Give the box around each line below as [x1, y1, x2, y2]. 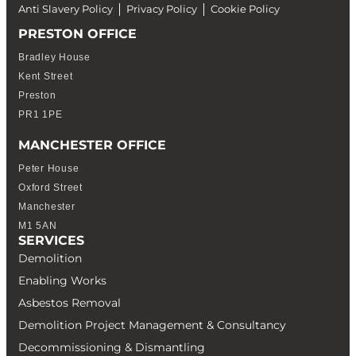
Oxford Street [18, 181, 83, 193]
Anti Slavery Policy [18, 2, 113, 15]
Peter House [18, 162, 79, 174]
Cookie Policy [211, 2, 280, 15]
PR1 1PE [18, 108, 63, 120]
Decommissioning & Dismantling [18, 339, 205, 354]
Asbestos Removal [18, 295, 121, 310]
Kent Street [18, 70, 73, 82]
